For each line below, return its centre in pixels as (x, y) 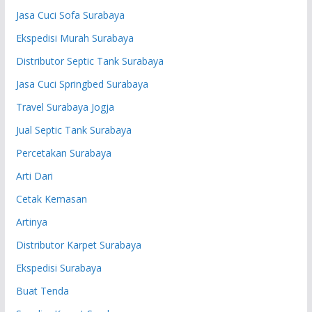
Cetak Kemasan (51, 198)
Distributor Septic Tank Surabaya (89, 61)
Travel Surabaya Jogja (65, 107)
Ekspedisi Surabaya (58, 267)
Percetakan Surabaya (63, 153)
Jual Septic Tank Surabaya (73, 130)
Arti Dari (34, 175)
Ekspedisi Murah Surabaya (75, 38)
